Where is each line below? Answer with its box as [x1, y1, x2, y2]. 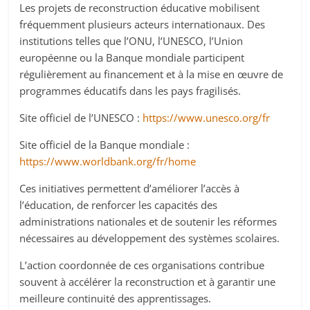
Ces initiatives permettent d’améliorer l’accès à [19, 181, 240, 196]
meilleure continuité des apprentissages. [19, 291, 212, 306]
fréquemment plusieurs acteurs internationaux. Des [19, 17, 266, 32]
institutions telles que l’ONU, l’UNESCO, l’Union [19, 34, 244, 48]
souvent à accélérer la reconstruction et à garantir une [19, 275, 276, 289]
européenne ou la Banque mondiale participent [19, 51, 245, 65]
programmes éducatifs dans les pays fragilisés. [19, 84, 241, 98]
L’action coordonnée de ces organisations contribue [19, 258, 265, 273]
